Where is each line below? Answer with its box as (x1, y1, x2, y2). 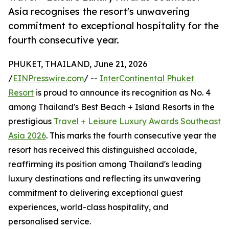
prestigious (8, 116, 54, 127)
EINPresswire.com (13, 73, 84, 84)
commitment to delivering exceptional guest (8, 188, 183, 198)
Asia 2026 (8, 130, 46, 141)
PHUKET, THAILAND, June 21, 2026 (8, 59, 147, 70)
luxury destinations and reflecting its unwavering (8, 173, 201, 184)
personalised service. (8, 216, 91, 227)
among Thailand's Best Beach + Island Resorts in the (8, 102, 215, 112)
